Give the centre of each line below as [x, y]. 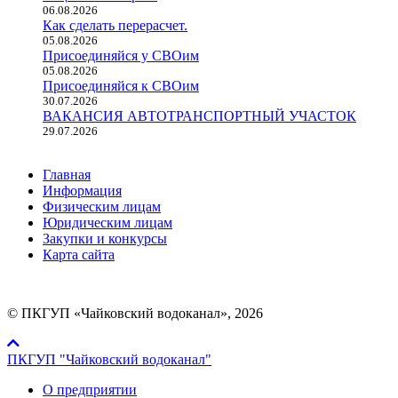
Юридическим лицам [107, 222]
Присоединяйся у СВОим [121, 55]
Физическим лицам [102, 206]
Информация [82, 190]
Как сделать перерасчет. [115, 25]
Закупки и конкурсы [105, 238]
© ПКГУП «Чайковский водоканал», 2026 [135, 313]
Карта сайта [79, 254]
